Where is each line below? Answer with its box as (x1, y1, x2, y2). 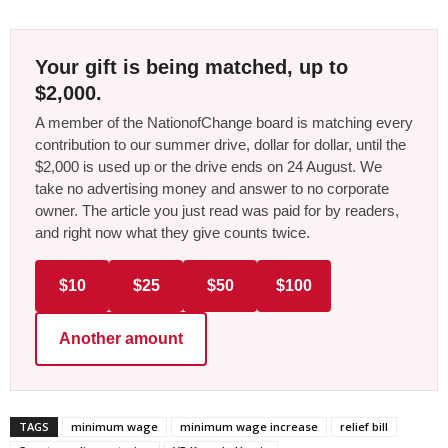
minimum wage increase (180, 419, 318, 435)
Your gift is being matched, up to (35, 56, 348, 79)
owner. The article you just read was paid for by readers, (35, 202, 399, 220)
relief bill (340, 419, 388, 435)
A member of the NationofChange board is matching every (35, 114, 413, 132)
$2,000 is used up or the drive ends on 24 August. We (35, 158, 382, 176)
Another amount (59, 330, 183, 348)
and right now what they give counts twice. (35, 224, 310, 242)
